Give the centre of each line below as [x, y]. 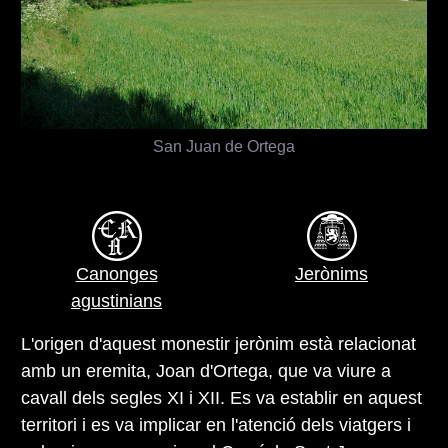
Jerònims [331, 273]
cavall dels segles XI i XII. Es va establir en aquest [221, 397]
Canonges [116, 273]
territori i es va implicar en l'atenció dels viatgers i [216, 424]
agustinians [116, 300]
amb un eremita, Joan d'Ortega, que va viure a [206, 370]
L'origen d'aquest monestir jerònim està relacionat [218, 343]
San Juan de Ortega [224, 145]
